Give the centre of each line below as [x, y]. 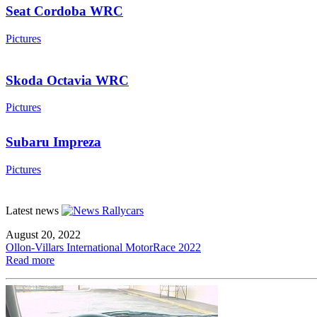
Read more [30, 260]
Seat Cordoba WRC [64, 11]
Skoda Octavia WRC [67, 80]
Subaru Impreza [53, 142]
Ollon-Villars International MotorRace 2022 [103, 247]
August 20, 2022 [43, 234]
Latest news [32, 210]
